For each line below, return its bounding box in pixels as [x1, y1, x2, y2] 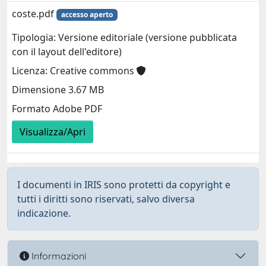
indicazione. [17, 207, 71, 220]
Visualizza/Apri [20, 125, 85, 139]
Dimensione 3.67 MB [12, 83, 104, 97]
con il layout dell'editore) [12, 45, 122, 59]
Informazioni [29, 249, 86, 262]
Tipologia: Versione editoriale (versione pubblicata [12, 31, 237, 45]
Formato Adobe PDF [12, 102, 102, 116]
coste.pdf [12, 7, 56, 20]
